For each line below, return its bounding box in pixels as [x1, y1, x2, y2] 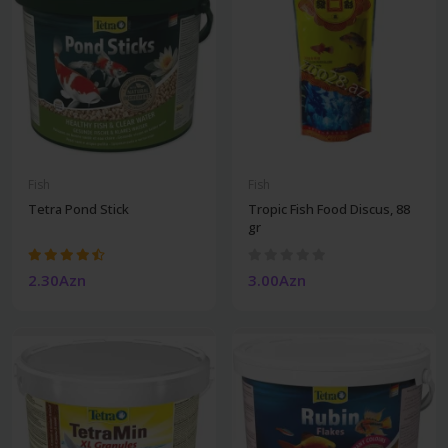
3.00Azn [248, 269, 306, 290]
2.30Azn [28, 269, 86, 290]
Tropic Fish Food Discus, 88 [248, 199, 410, 218]
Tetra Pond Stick [28, 199, 129, 218]
